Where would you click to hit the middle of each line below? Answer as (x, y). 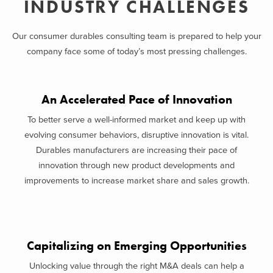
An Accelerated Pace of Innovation (136, 99)
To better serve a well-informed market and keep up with (136, 120)
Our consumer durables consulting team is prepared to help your (136, 36)
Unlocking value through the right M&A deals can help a (136, 266)
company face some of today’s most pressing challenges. (136, 51)
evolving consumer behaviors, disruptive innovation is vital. (136, 135)
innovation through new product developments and (136, 165)
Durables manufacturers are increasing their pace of (136, 150)
